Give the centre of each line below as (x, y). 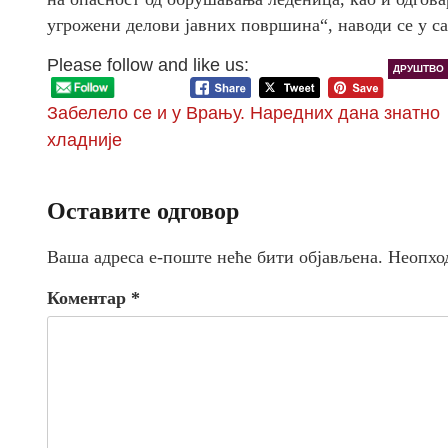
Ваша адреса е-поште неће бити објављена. (215, 257)
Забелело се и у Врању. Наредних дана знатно (243, 113)
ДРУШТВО (418, 69)
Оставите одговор (143, 211)
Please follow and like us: (148, 65)
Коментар (89, 298)
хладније (84, 140)
